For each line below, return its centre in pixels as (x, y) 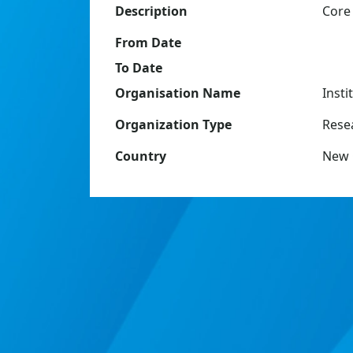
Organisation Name (178, 93)
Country (141, 156)
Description (151, 11)
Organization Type (173, 124)
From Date (148, 43)
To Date (139, 68)
